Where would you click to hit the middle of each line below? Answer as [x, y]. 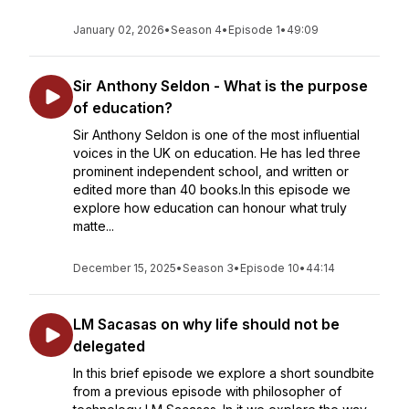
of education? [123, 108]
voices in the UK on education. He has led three [217, 153]
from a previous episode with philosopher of [207, 391]
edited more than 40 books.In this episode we [212, 189]
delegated [109, 346]
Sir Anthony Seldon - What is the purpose [220, 86]
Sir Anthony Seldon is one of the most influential [216, 135]
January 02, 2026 [119, 30]
